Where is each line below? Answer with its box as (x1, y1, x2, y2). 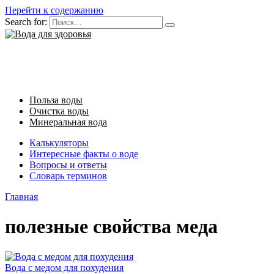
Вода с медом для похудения (5, 262, 124, 273)
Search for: (5, 17, 47, 27)
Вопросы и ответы (29, 160, 107, 170)
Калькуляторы (29, 138, 89, 148)
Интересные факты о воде (29, 149, 138, 159)
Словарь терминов (29, 171, 107, 181)
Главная (5, 191, 38, 202)
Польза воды (29, 95, 83, 105)
